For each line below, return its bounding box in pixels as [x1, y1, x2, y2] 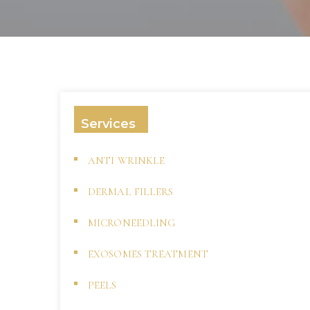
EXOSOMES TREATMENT [88, 248, 208, 260]
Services [81, 116, 136, 131]
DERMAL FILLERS [88, 185, 174, 198]
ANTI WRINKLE [88, 154, 165, 167]
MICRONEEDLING [88, 217, 176, 229]
